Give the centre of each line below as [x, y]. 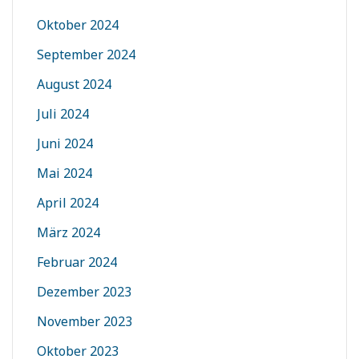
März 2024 [69, 233]
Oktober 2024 [78, 25]
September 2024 [86, 55]
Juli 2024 [63, 114]
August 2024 [74, 85]
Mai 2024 [65, 173]
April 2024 [68, 203]
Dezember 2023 [84, 292]
